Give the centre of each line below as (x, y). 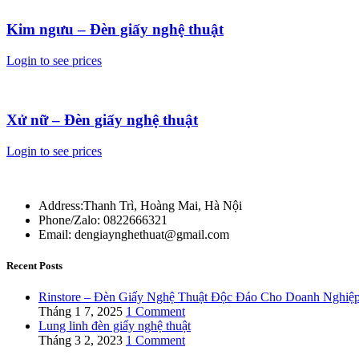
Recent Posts (34, 266)
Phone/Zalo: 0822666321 (103, 220)
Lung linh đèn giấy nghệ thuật (115, 326)
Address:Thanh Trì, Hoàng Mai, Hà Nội (140, 206)
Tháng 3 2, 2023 (81, 341)
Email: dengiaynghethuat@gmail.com (134, 234)
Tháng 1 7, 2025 (81, 312)
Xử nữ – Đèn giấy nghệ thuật (102, 120)
